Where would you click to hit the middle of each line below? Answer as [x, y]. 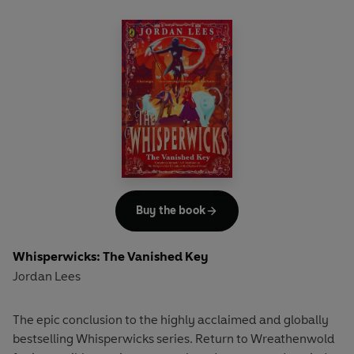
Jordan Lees [47, 277]
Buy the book [171, 210]
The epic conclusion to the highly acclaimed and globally [171, 320]
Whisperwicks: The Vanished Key [111, 257]
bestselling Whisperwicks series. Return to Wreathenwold [174, 339]
